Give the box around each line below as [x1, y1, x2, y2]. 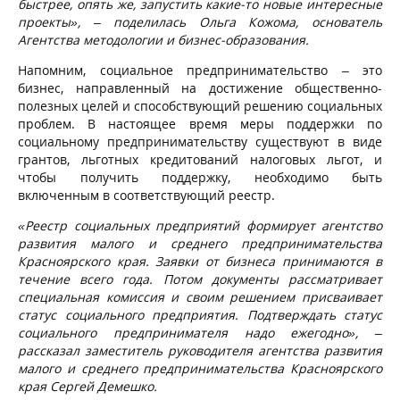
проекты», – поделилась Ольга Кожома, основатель [18, 12, 382, 30]
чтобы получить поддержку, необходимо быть [18, 168, 382, 186]
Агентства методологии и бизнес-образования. [18, 30, 309, 48]
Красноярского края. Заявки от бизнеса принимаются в [18, 252, 382, 270]
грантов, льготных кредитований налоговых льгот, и [18, 150, 382, 168]
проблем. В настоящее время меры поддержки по [18, 114, 382, 132]
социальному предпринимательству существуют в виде [18, 132, 382, 150]
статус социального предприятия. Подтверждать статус [18, 305, 382, 323]
